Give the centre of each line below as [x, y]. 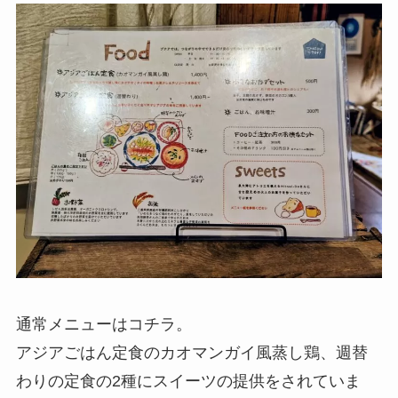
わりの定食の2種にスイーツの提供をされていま [188, 382]
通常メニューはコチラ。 [103, 325]
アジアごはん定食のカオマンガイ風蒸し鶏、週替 [191, 353]
